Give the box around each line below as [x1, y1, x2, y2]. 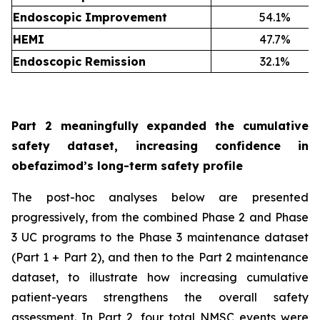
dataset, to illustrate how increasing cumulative [11, 270, 309, 284]
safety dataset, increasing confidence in [11, 139, 309, 153]
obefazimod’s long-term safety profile [11, 159, 243, 173]
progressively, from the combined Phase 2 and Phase [11, 210, 309, 224]
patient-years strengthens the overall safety [11, 290, 309, 304]
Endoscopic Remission [13, 54, 146, 69]
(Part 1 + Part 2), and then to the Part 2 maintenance [11, 250, 309, 264]
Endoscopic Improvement [13, 10, 167, 24]
